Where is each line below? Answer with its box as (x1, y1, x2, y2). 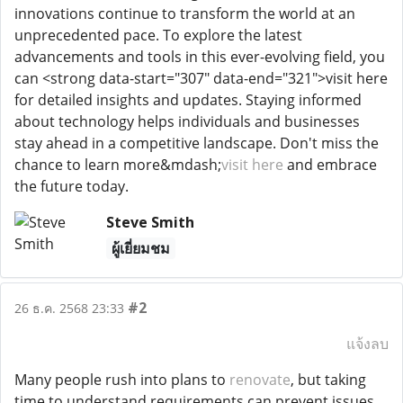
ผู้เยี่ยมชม (111, 238, 170, 258)
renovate (229, 370, 291, 390)
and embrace (283, 155, 377, 175)
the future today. (14, 176, 129, 196)
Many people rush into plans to (14, 370, 229, 390)
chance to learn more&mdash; (14, 155, 221, 175)
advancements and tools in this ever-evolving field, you (14, 47, 385, 67)
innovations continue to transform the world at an (14, 4, 355, 23)
